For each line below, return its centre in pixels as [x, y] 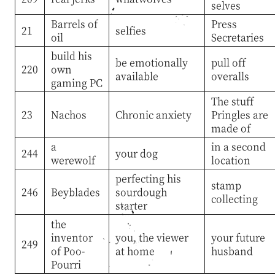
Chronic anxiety [153, 114]
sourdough [141, 192]
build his [71, 55]
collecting [234, 198]
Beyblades [75, 192]
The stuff [232, 101]
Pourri [66, 264]
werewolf [73, 160]
